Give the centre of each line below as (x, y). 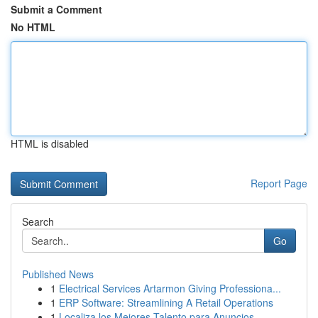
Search (38, 221)
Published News (58, 274)
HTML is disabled (50, 143)
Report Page (279, 183)
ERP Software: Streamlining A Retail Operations (166, 302)
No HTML (33, 27)
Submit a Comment (56, 9)
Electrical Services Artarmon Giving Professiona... (170, 288)
